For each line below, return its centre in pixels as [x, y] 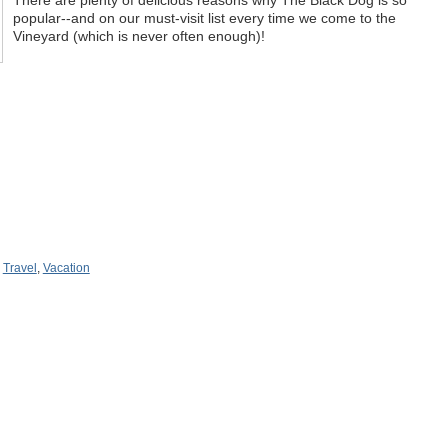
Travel [19, 267]
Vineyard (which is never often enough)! [138, 35]
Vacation [66, 267]
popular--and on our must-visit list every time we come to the [204, 17]
